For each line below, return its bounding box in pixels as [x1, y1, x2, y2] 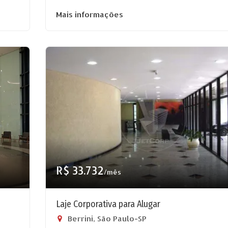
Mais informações [56, 10, 123, 19]
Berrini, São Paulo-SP [66, 214, 147, 223]
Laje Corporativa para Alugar [56, 198, 160, 210]
